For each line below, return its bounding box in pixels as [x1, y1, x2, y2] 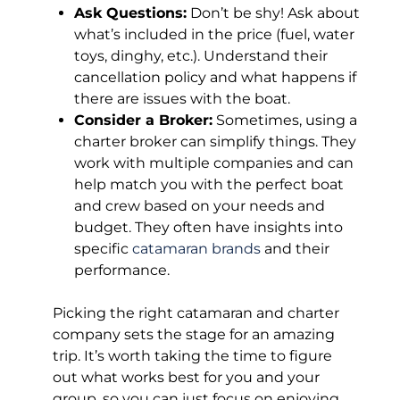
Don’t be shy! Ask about [187, 4, 360, 21]
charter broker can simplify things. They [74, 132, 356, 150]
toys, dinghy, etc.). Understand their [74, 46, 328, 64]
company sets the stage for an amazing [53, 325, 335, 343]
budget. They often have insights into [74, 218, 343, 236]
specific [74, 239, 132, 257]
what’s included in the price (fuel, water [74, 25, 354, 43]
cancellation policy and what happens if [74, 68, 356, 86]
